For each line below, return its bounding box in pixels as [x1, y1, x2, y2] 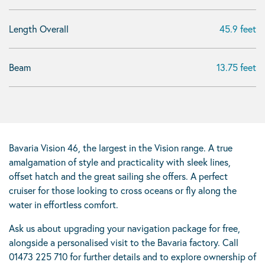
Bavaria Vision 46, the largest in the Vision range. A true [9, 141, 232, 154]
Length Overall [9, 22, 69, 35]
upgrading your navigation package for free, [64, 222, 240, 234]
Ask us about [9, 222, 61, 234]
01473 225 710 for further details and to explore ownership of [9, 250, 256, 263]
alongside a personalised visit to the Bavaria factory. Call [9, 236, 238, 248]
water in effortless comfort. [9, 198, 121, 211]
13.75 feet [216, 61, 256, 73]
